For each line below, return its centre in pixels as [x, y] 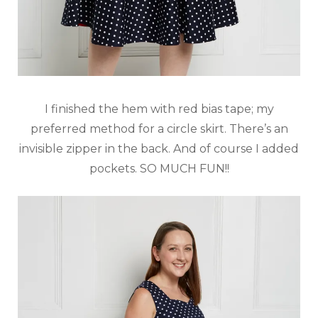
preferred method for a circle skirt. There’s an [159, 129]
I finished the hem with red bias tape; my [159, 109]
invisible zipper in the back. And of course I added [159, 149]
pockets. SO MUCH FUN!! [159, 169]
